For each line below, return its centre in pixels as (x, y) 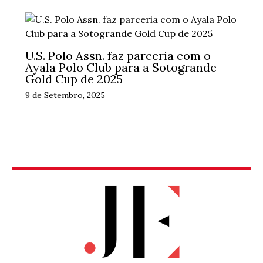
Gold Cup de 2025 (74, 79)
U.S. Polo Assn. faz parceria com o (118, 55)
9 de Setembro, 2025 (65, 95)
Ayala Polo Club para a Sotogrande (121, 67)
